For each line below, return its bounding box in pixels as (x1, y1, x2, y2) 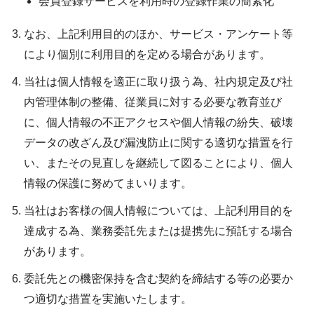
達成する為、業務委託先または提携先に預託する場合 (24, 225, 294, 238)
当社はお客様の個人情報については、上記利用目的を (24, 205, 294, 217)
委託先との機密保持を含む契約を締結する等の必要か (24, 273, 294, 285)
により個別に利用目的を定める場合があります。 (24, 48, 271, 61)
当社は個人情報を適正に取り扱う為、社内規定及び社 (24, 76, 294, 88)
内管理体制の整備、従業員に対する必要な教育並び (24, 96, 282, 109)
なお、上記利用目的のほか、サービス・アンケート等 (24, 28, 294, 41)
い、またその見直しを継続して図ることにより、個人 (24, 157, 294, 170)
